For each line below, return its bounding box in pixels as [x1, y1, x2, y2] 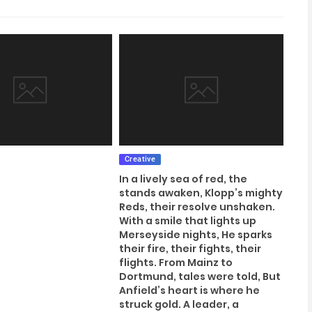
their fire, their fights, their [118, 241, 261, 256]
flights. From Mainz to [118, 255, 233, 270]
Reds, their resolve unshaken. [118, 199, 275, 214]
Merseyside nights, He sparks [118, 227, 272, 242]
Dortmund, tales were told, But [118, 269, 281, 283]
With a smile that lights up [118, 213, 256, 228]
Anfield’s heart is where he [118, 283, 260, 297]
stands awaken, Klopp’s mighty [118, 185, 283, 200]
